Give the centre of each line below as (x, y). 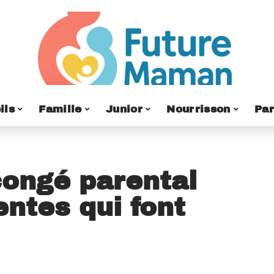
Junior (124, 109)
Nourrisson (198, 109)
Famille (60, 109)
